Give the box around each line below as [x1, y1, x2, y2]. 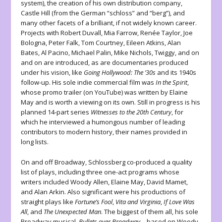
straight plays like [21, 197, 75, 207]
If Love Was [164, 197, 195, 207]
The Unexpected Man [44, 207, 102, 217]
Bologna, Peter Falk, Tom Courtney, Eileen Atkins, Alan [21, 38, 181, 48]
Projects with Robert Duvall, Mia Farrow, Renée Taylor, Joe [21, 28, 193, 38]
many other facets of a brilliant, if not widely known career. [21, 18, 197, 28]
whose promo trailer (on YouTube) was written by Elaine [21, 88, 188, 97]
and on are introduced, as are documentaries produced [21, 58, 189, 67]
